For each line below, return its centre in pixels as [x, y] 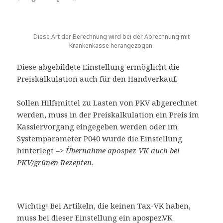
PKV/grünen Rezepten [55, 163]
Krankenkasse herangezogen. [111, 46]
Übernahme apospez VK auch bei [123, 151]
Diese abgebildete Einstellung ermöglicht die [99, 67]
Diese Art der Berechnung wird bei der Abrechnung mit [111, 37]
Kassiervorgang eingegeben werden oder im [98, 127]
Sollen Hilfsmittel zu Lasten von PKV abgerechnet [107, 103]
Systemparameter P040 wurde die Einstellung [100, 139]
